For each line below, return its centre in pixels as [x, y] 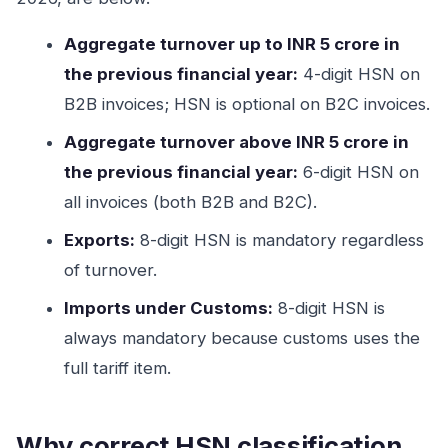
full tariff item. [117, 368]
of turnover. [110, 270]
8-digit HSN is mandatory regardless [279, 240]
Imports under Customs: [168, 308]
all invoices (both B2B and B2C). [190, 202]
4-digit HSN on [359, 74]
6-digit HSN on [358, 172]
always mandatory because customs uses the [242, 338]
